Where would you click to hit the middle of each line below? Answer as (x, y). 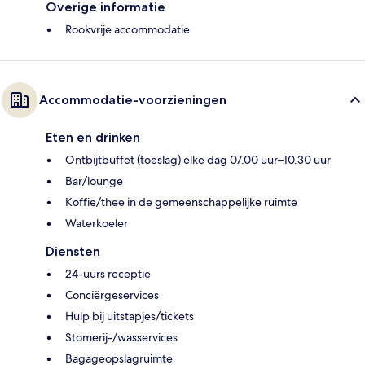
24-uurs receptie (108, 274)
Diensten (73, 252)
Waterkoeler (97, 224)
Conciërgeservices (112, 295)
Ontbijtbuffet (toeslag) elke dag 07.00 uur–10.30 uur (198, 160)
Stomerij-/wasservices (121, 338)
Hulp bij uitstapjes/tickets (130, 317)
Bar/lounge (94, 181)
